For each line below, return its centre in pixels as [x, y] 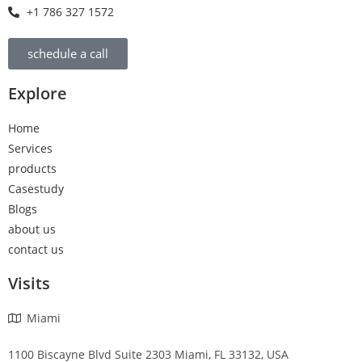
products [32, 169]
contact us [36, 250]
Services [30, 149]
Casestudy [36, 189]
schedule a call [68, 54]
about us [32, 229]
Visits [29, 284]
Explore [38, 94]
